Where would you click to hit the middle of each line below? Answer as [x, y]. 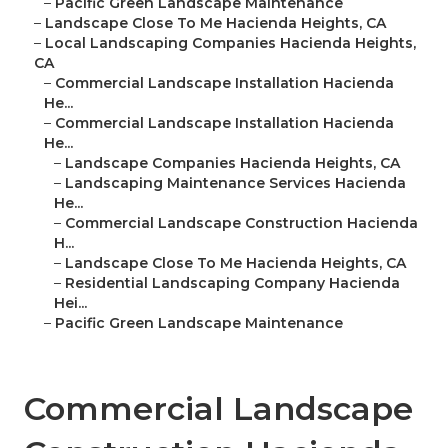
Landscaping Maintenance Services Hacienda [235, 183]
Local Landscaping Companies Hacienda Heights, [230, 43]
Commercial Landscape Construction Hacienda [241, 223]
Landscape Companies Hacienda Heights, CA [232, 163]
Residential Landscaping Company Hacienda [232, 283]
